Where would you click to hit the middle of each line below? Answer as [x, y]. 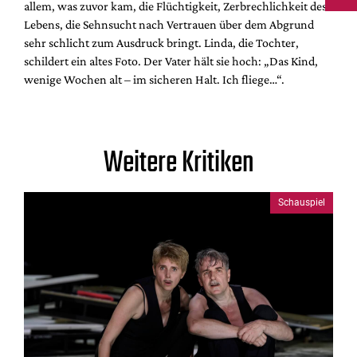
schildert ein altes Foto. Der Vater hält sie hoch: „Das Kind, [171, 61]
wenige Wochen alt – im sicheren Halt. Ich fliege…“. [154, 79]
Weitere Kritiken [178, 163]
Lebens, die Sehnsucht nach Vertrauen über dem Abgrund [169, 24]
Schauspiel [302, 203]
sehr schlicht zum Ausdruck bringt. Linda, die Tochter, [161, 42]
